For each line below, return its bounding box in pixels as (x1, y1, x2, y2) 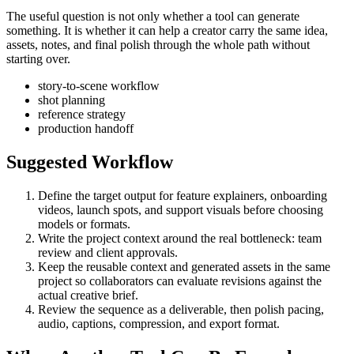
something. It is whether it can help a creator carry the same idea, (6, 23, 328, 37)
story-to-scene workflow (38, 78, 160, 92)
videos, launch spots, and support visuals (38, 202, 240, 217)
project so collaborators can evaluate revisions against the (38, 273, 322, 288)
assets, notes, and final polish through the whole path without (6, 37, 310, 51)
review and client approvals (38, 245, 175, 259)
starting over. (6, 51, 70, 66)
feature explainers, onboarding (176, 188, 327, 202)
